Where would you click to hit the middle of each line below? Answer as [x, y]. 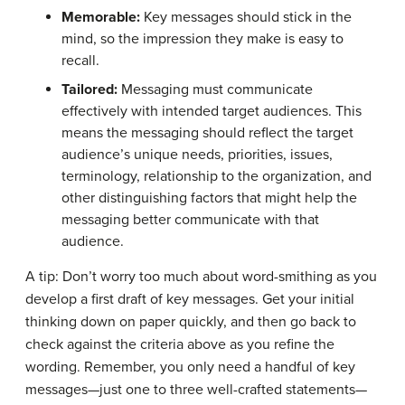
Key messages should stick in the [246, 17]
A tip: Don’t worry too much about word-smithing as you [201, 276]
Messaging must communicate [215, 89]
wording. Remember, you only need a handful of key [190, 367]
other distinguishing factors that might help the [209, 198]
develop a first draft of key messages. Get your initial [190, 299]
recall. [80, 60]
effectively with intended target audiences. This [212, 111]
